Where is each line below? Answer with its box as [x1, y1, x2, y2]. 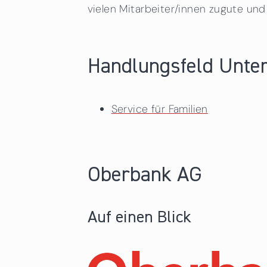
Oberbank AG [87, 165, 202, 187]
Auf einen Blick [87, 209, 191, 226]
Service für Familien [111, 102, 208, 117]
